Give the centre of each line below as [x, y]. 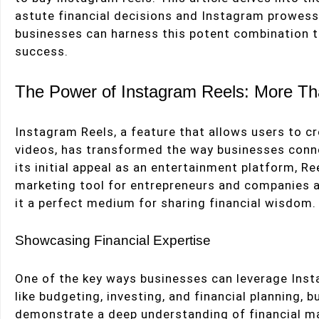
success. [42, 51]
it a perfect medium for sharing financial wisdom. [166, 203]
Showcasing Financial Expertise [113, 240]
